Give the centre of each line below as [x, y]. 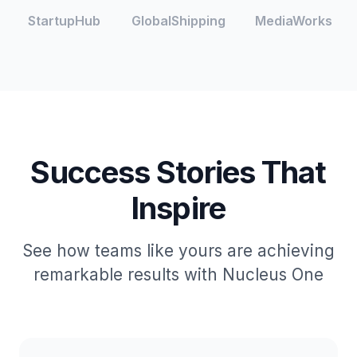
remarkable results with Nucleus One [178, 275]
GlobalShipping [178, 21]
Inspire [178, 208]
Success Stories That [178, 172]
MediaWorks [293, 21]
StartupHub [64, 21]
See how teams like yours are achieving [178, 251]
